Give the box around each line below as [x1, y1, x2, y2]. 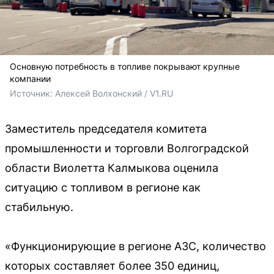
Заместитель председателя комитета [5, 122, 207, 135]
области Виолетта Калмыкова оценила [5, 161, 218, 174]
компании [10, 73, 51, 84]
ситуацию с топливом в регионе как [5, 180, 201, 194]
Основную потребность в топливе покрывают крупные [10, 61, 240, 72]
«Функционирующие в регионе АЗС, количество [5, 239, 266, 253]
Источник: [10, 87, 55, 98]
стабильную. [5, 200, 73, 213]
